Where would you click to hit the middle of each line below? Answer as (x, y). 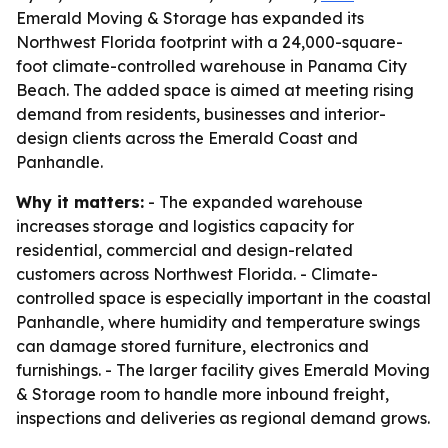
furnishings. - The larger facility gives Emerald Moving (223, 370)
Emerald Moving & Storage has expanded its (190, 18)
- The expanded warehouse (253, 202)
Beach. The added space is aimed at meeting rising (215, 90)
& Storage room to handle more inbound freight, (202, 394)
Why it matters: (80, 202)
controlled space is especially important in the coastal (223, 298)
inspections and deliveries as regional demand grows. (223, 418)
